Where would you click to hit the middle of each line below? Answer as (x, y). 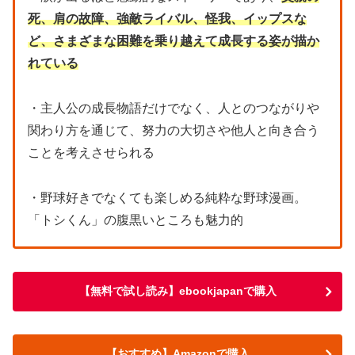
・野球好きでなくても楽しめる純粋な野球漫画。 (167, 197)
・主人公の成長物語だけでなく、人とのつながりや (174, 109)
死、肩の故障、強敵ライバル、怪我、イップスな (167, 19)
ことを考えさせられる (91, 153)
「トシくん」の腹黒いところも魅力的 (136, 219)
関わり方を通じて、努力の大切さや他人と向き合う (174, 131)
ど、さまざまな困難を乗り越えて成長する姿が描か (174, 41)
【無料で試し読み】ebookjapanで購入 (177, 290)
